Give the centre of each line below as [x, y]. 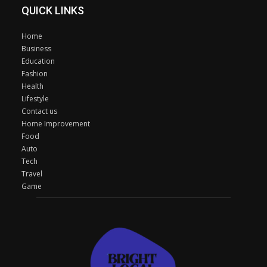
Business [36, 48]
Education [38, 61]
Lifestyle [35, 98]
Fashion [35, 73]
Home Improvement [56, 123]
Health [32, 86]
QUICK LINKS [53, 10]
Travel [32, 173]
